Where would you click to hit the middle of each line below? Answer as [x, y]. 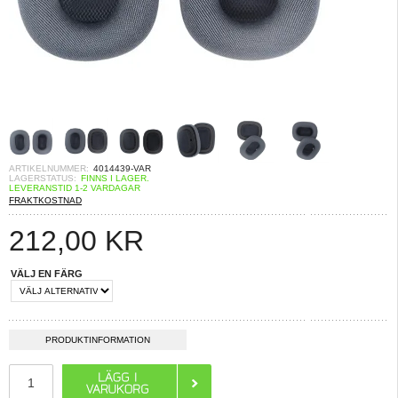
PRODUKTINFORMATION [98, 340]
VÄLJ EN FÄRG [47, 274]
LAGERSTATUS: [43, 178]
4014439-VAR [122, 168]
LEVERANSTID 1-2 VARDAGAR [75, 188]
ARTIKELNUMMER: [49, 168]
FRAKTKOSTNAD [45, 200]
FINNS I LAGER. [115, 178]
